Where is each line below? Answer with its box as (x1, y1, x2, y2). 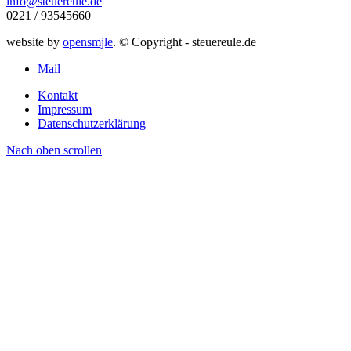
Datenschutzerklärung (38, 117, 146, 131)
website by (6, 35, 63, 49)
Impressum (38, 103, 92, 117)
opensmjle (63, 35, 113, 49)
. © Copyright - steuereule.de (113, 35, 256, 49)
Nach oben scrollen (6, 143, 102, 157)
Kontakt (38, 89, 78, 103)
